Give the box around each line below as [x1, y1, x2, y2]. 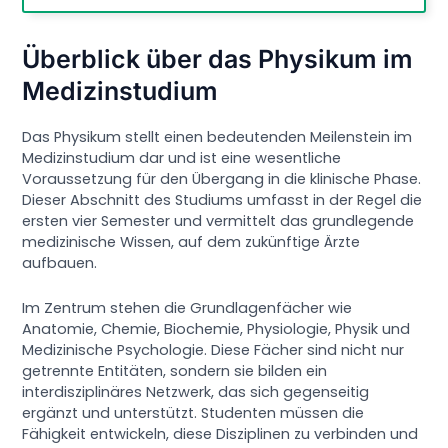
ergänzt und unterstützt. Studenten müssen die [22, 402, 365, 423]
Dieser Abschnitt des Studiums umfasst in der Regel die [22, 190, 423, 211]
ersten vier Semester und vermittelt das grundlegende [22, 211, 415, 232]
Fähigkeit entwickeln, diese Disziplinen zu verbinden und [22, 423, 419, 444]
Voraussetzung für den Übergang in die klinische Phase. [22, 169, 422, 190]
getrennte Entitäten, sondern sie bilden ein [22, 360, 328, 381]
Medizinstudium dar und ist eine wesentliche [22, 148, 342, 169]
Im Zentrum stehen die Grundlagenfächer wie [22, 297, 353, 318]
